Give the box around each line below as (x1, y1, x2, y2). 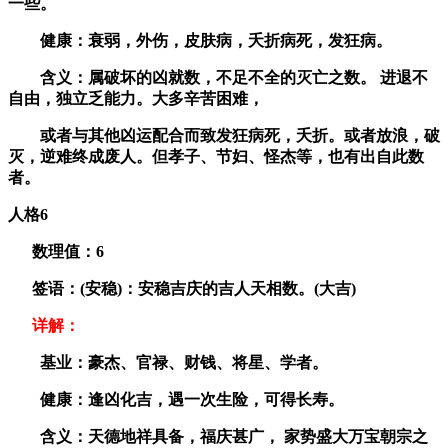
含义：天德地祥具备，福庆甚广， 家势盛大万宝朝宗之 (8, 427, 428, 445)
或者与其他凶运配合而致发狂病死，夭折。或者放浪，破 (8, 126, 440, 144)
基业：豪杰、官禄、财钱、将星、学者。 (8, 353, 328, 371)
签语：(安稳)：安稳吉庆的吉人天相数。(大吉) (8, 279, 356, 297)
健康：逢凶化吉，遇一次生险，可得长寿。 (8, 390, 344, 408)
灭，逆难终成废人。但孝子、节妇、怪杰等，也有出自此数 (8, 147, 424, 165)
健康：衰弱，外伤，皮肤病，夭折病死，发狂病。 (8, 31, 392, 49)
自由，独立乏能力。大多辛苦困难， (8, 89, 264, 107)
